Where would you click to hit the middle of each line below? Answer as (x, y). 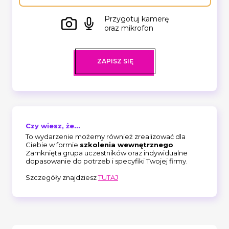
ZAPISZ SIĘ (115, 61)
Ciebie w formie (53, 144)
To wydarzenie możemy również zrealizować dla (106, 136)
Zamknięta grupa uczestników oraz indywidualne (107, 153)
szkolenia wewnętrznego (127, 144)
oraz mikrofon (129, 28)
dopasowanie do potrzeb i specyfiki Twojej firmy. (107, 161)
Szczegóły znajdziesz (62, 177)
